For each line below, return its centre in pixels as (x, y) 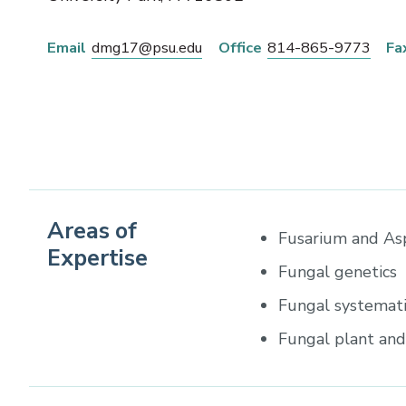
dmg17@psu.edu (147, 48)
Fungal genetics (338, 272)
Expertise (97, 259)
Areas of (92, 232)
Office (240, 48)
